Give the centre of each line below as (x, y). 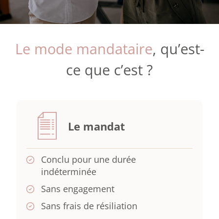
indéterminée (68, 172)
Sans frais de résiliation (89, 206)
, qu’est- (178, 49)
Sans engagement (77, 189)
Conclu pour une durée (88, 160)
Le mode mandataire (84, 49)
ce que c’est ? (109, 70)
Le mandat (96, 127)
